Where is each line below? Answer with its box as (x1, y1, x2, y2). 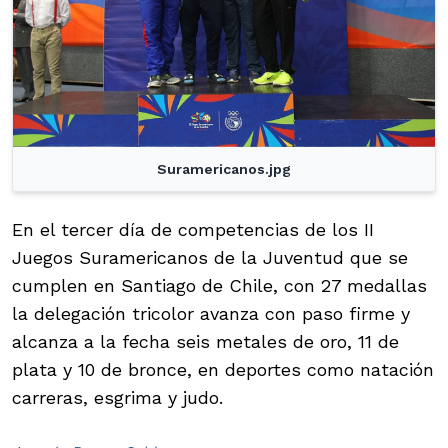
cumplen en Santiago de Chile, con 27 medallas (12, 275, 427, 297)
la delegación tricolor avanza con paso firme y (12, 303, 410, 325)
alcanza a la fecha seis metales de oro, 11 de (12, 331, 399, 353)
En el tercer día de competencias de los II (12, 219, 374, 241)
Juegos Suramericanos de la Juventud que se (12, 247, 408, 269)
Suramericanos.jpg (157, 161, 291, 178)
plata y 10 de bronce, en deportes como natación (12, 359, 434, 381)
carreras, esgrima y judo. (12, 387, 223, 409)
